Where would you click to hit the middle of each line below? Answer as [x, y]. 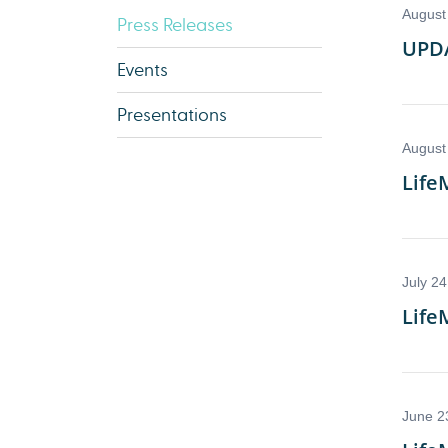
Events [142, 70]
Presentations [172, 115]
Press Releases [175, 25]
